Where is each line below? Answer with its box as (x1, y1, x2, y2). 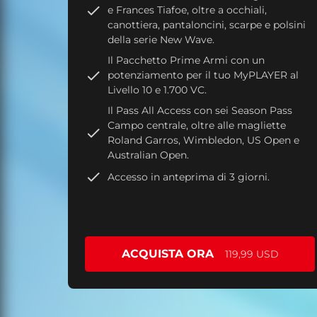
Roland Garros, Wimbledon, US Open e (108, 134, 299, 147)
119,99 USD (224, 248, 279, 261)
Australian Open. (108, 149, 189, 162)
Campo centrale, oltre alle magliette (108, 119, 286, 132)
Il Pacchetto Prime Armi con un (108, 54, 265, 67)
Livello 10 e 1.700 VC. (108, 83, 207, 97)
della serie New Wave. (108, 33, 214, 47)
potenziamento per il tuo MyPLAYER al (108, 69, 299, 82)
